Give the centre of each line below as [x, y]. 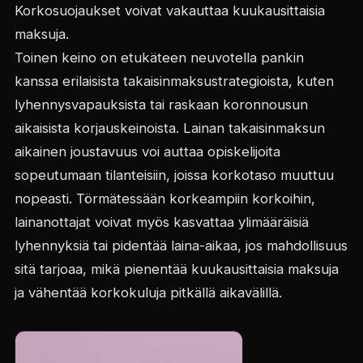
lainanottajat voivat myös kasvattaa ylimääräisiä [161, 222]
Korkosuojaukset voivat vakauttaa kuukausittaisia [169, 10]
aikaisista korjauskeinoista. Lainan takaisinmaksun [169, 128]
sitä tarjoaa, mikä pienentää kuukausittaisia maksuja [176, 269]
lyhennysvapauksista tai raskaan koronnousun [161, 104]
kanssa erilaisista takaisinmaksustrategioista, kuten [174, 81]
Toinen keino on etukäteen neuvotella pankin [159, 57]
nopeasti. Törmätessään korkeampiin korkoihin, [164, 198]
